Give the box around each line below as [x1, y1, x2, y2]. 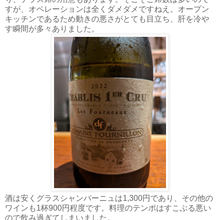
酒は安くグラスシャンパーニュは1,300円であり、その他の [5, 193, 213, 202]
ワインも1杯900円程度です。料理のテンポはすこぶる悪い [5, 203, 211, 212]
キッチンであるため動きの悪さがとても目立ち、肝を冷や [5, 14, 209, 23]
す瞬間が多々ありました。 [5, 24, 99, 33]
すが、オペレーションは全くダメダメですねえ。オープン [5, 4, 209, 13]
